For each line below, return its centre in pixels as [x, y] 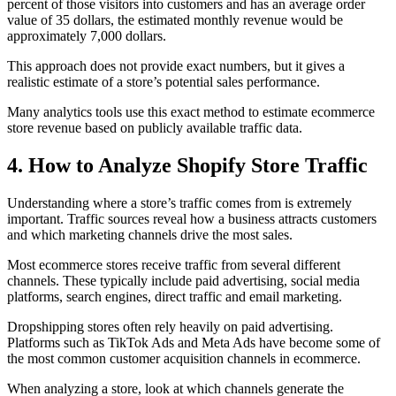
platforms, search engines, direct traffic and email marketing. [175, 296]
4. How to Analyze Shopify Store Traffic [187, 165]
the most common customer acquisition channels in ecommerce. [184, 358]
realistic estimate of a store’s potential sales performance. [164, 81]
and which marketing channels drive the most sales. [150, 234]
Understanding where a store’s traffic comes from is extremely [179, 202]
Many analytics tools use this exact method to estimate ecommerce [191, 111]
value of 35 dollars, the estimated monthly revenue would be [175, 19]
